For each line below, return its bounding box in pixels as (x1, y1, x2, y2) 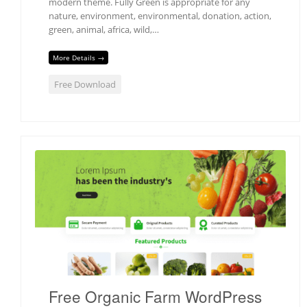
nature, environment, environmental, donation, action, (49, 10, 271, 23)
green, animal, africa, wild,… (49, 23, 159, 36)
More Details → (53, 52, 104, 62)
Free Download (54, 77, 116, 90)
